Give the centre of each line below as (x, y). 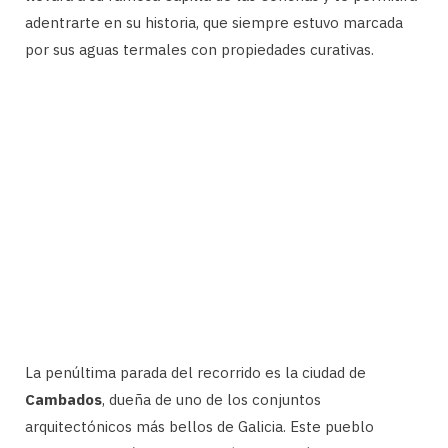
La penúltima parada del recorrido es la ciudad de (195, 372)
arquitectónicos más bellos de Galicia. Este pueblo (199, 426)
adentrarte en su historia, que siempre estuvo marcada (214, 22)
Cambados (63, 399)
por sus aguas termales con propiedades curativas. (199, 49)
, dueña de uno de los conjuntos (211, 399)
